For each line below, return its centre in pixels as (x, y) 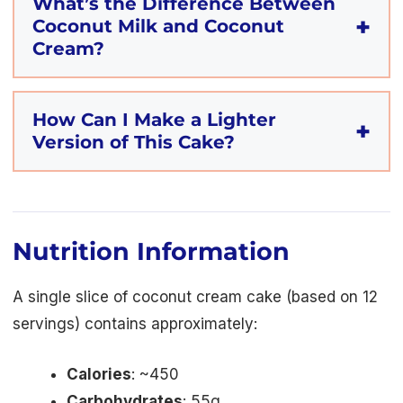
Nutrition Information (151, 252)
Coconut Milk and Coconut (158, 27)
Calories (99, 374)
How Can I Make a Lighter (154, 120)
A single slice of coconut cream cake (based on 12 (195, 297)
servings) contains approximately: (135, 324)
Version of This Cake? (134, 143)
